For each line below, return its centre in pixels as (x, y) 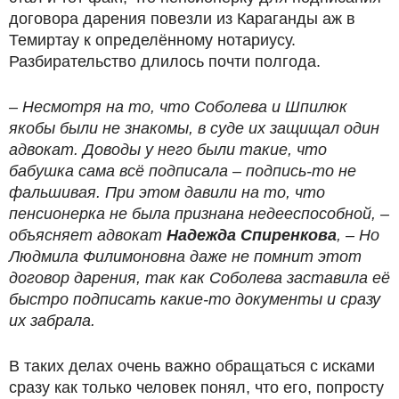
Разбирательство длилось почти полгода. (165, 61)
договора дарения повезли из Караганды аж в (182, 18)
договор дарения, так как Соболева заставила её (199, 277)
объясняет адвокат (88, 235)
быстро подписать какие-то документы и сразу (195, 299)
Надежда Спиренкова (252, 235)
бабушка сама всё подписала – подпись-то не (183, 171)
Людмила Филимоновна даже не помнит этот (185, 256)
